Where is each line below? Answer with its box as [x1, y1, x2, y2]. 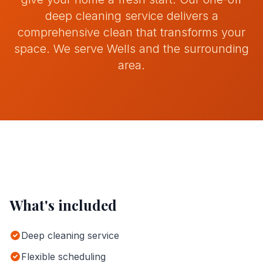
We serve [50, 42, 107, 56]
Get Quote [42, 80, 95, 92]
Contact [14, 16, 55, 28]
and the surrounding [136, 42, 249, 56]
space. [14, 42, 50, 56]
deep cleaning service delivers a [45, 9, 218, 23]
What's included [9, 195, 117, 214]
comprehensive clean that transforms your [18, 25, 245, 39]
